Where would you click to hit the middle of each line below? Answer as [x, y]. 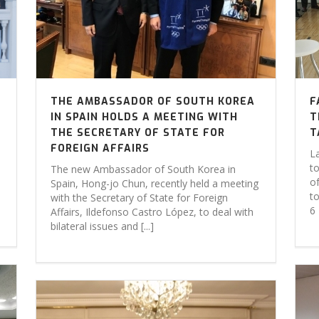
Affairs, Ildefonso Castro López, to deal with [152, 212]
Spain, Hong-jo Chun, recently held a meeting [155, 183]
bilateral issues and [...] [103, 226]
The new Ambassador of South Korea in [143, 169]
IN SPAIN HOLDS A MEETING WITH [145, 117]
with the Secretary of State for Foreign [140, 198]
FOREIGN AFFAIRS [100, 148]
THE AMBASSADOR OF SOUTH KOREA [153, 101]
